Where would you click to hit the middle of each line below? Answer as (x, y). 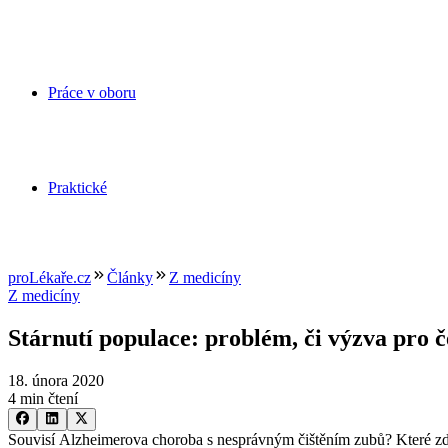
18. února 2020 (56, 381)
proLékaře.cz (49, 278)
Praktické (77, 188)
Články (130, 278)
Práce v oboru (92, 92)
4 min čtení (43, 399)
